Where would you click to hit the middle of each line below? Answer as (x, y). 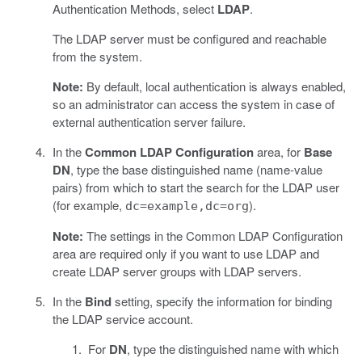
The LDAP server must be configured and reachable (189, 38)
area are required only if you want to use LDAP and (185, 253)
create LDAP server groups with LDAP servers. (177, 271)
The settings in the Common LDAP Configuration (213, 235)
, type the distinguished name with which (233, 348)
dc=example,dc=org (187, 206)
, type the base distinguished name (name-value (196, 169)
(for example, (88, 204)
